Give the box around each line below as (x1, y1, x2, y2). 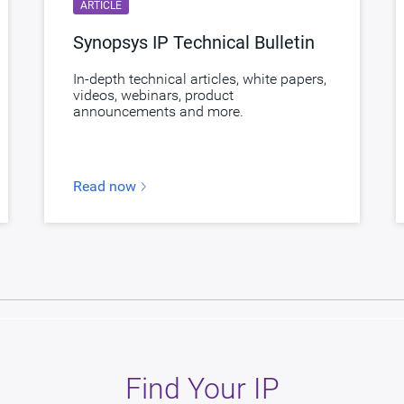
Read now (72, 177, 140, 195)
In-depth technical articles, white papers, (72, 69, 326, 87)
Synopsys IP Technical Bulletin (72, 31, 315, 53)
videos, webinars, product (72, 86, 234, 104)
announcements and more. (72, 102, 243, 120)
